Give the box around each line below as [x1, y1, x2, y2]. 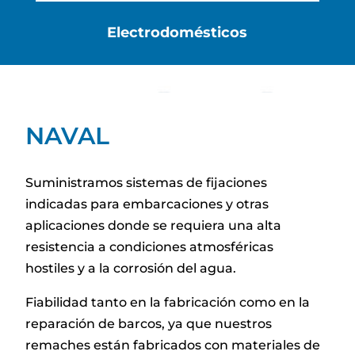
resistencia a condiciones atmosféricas [25, 239, 274, 254]
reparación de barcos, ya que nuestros [25, 315, 273, 331]
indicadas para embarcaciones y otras [25, 196, 269, 212]
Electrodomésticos [107, 24, 248, 42]
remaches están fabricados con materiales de [25, 337, 321, 353]
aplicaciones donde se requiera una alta [25, 217, 282, 233]
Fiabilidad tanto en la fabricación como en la [25, 294, 311, 310]
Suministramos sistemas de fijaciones [25, 174, 268, 190]
